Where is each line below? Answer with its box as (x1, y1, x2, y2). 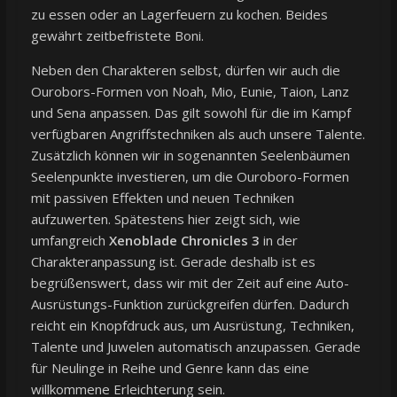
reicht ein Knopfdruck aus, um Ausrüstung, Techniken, (30, 316, 354, 335)
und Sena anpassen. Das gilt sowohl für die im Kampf (30, 104, 351, 122)
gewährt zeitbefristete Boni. (30, 27, 204, 45)
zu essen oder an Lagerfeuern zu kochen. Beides (30, 5, 328, 24)
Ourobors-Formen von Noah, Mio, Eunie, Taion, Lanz (30, 82, 349, 101)
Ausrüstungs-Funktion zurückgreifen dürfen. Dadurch (30, 295, 349, 314)
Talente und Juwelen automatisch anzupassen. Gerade (30, 338, 361, 356)
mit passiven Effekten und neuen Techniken (30, 189, 294, 207)
